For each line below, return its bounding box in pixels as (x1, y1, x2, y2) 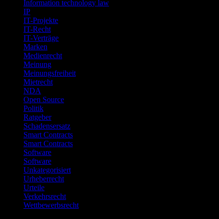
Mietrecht (23, 77, 53, 86)
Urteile (23, 183, 44, 192)
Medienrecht (23, 51, 62, 60)
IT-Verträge (23, 33, 59, 42)
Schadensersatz (23, 121, 70, 130)
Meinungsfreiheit (23, 68, 76, 77)
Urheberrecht (23, 174, 64, 183)
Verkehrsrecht (23, 192, 66, 200)
